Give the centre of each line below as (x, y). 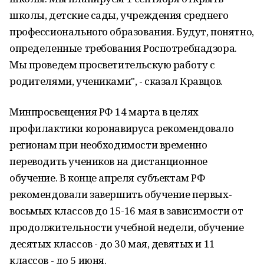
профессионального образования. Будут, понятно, (132, 32)
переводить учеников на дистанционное (108, 161)
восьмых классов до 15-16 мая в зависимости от (126, 211)
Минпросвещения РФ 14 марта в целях (104, 112)
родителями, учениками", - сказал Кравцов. (116, 81)
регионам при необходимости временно (108, 145)
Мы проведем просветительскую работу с (112, 65)
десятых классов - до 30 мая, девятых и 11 (112, 244)
